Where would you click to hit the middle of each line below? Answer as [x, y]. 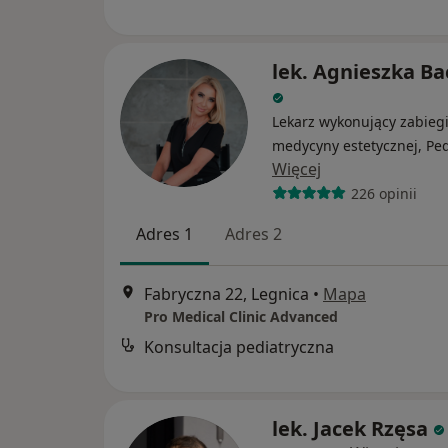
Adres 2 [253, 234]
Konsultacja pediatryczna [239, 346]
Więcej [296, 169]
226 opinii [383, 193]
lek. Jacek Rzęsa [350, 429]
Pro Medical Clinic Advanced [241, 316]
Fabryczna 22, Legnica [226, 293]
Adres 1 [164, 234]
